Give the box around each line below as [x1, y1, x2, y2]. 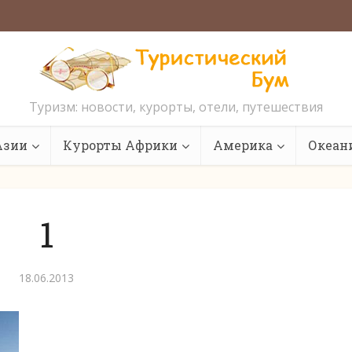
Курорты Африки [63, 137, 178, 153]
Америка [213, 137, 273, 153]
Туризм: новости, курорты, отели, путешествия [29, 98, 323, 115]
